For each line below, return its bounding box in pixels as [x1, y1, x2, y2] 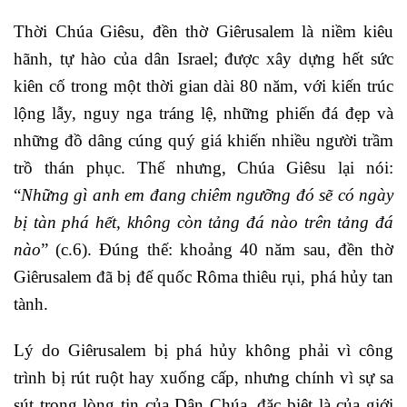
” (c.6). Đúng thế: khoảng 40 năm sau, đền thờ [41, 240, 393, 260]
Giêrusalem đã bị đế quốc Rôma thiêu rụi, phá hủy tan [14, 267, 393, 287]
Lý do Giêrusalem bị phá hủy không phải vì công [14, 341, 393, 361]
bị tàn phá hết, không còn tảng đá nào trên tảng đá [14, 213, 393, 233]
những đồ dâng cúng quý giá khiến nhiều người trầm [14, 131, 393, 151]
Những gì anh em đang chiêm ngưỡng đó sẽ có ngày [21, 185, 393, 205]
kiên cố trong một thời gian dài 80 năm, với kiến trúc [14, 76, 393, 96]
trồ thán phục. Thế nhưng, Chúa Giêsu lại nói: [14, 158, 393, 178]
